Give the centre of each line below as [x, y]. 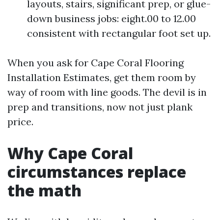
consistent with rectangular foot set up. [119, 33]
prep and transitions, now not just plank [100, 107]
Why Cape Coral [70, 153]
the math [44, 190]
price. [20, 122]
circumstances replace [97, 172]
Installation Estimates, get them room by [102, 77]
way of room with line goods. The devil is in [107, 92]
